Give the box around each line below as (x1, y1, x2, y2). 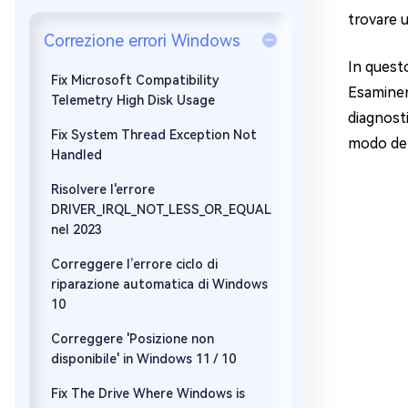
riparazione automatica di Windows (51, 277, 268, 291)
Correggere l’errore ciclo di (51, 257, 218, 271)
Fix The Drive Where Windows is (51, 386, 245, 401)
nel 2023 (51, 222, 102, 237)
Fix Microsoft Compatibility (51, 73, 219, 87)
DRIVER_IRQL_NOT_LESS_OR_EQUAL (51, 202, 270, 217)
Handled (51, 148, 102, 162)
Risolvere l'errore (51, 182, 155, 197)
